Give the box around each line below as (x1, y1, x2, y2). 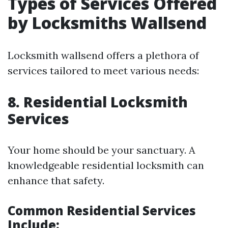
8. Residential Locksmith (8, 92, 188, 111)
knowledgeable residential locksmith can (8, 159, 204, 172)
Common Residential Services (8, 202, 196, 219)
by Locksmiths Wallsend (8, 12, 207, 34)
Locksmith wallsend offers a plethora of (8, 49, 199, 62)
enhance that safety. (8, 174, 104, 187)
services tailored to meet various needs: (8, 64, 199, 77)
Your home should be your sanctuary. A (8, 144, 195, 156)
